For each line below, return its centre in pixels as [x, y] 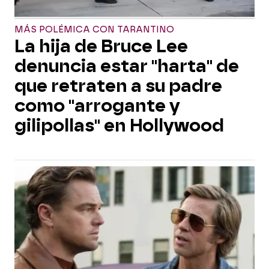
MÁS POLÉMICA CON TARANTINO [94, 30]
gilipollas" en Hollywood [119, 125]
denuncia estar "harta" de [127, 66]
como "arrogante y [97, 106]
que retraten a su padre [118, 86]
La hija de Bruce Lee [101, 46]
